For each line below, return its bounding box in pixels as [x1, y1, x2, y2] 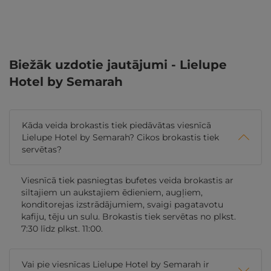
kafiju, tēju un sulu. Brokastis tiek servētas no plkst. [21, 211, 236, 223]
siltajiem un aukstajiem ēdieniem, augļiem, [21, 187, 203, 198]
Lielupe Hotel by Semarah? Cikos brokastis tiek [22, 132, 219, 143]
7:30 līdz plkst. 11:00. [21, 223, 103, 235]
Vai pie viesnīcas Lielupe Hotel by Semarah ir [22, 258, 209, 270]
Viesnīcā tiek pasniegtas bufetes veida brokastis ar [21, 175, 233, 186]
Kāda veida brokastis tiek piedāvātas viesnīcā [22, 120, 211, 131]
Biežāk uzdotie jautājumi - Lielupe [9, 57, 227, 72]
